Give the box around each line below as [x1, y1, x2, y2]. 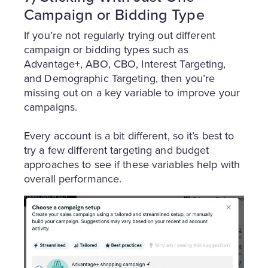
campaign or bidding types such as [24, 41, 188, 57]
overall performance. [24, 170, 122, 187]
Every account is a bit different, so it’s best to [24, 127, 234, 144]
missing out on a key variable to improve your [24, 84, 240, 100]
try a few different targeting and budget [24, 142, 209, 158]
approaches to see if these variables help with [24, 156, 240, 172]
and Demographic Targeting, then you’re [24, 70, 215, 86]
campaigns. [24, 99, 78, 115]
